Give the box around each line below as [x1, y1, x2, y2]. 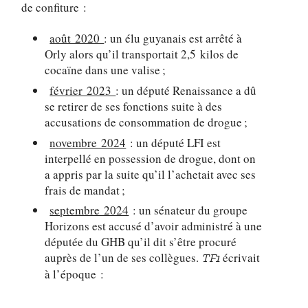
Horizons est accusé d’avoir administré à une [45, 218, 263, 234]
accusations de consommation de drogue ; [45, 113, 248, 130]
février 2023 [49, 82, 116, 98]
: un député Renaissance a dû [115, 82, 257, 98]
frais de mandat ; [45, 181, 126, 198]
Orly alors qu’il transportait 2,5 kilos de [45, 46, 239, 63]
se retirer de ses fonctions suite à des [45, 98, 223, 114]
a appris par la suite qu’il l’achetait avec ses [45, 166, 256, 182]
